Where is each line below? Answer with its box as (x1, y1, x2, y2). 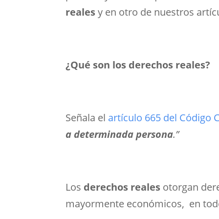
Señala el (66, 111, 109, 125)
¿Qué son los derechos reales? (66, 58, 211, 72)
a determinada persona (66, 128, 174, 141)
